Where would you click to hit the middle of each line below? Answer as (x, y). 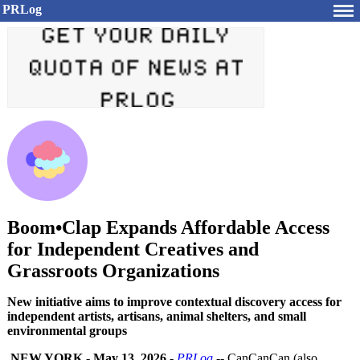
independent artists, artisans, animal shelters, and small (157, 316)
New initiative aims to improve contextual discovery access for (174, 302)
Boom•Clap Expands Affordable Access (168, 227)
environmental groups (67, 331)
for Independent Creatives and (133, 249)
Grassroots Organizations (113, 271)
